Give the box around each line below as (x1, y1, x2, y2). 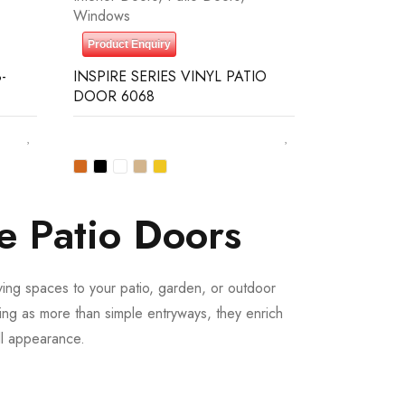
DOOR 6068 (73, 86, 155, 107)
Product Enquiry (88, 38, 171, 51)
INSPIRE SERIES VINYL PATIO (73, 66, 267, 87)
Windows (73, 5, 130, 26)
